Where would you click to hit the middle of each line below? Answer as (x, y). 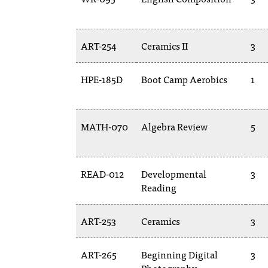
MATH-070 (104, 126)
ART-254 (98, 45)
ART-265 (99, 254)
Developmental (174, 173)
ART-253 (98, 221)
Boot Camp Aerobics (184, 79)
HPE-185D (102, 79)
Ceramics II (165, 45)
